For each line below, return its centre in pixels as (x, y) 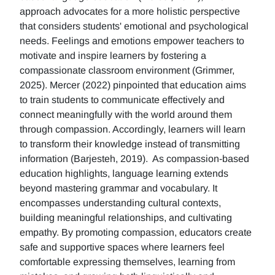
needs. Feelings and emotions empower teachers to (132, 41)
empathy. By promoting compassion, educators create (136, 232)
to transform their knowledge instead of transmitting (130, 144)
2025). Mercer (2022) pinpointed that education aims (133, 85)
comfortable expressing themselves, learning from (127, 262)
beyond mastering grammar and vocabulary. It (118, 188)
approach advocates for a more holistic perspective (130, 11)
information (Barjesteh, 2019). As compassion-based (134, 159)
